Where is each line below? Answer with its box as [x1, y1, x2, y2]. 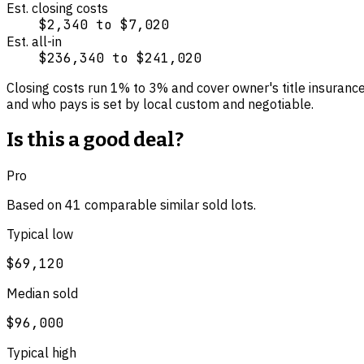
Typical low [6, 225, 73, 242]
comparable [81, 196, 157, 213]
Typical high [6, 344, 76, 361]
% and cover [157, 79, 229, 96]
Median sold [6, 284, 78, 301]
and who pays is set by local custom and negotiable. [6, 95, 314, 112]
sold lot [202, 196, 247, 213]
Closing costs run [6, 79, 110, 96]
